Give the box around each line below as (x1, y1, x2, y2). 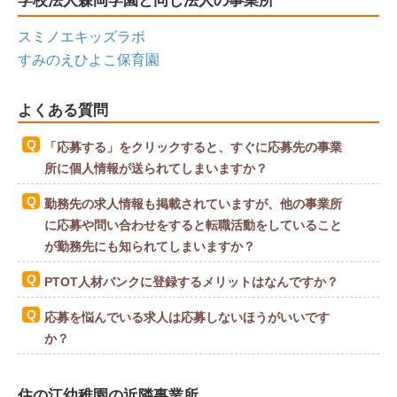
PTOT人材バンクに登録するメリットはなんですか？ (44, 274, 339, 289)
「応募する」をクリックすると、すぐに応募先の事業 (44, 139, 342, 154)
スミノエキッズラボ (18, 28, 145, 44)
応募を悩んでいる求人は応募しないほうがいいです (44, 309, 330, 324)
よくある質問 (18, 100, 108, 119)
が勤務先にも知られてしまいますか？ (44, 238, 255, 253)
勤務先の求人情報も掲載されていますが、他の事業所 (44, 196, 342, 211)
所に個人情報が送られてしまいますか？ (44, 160, 268, 175)
